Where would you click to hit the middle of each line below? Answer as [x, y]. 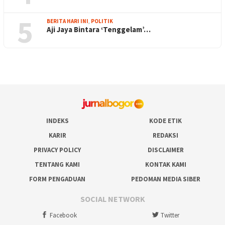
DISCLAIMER [165, 150]
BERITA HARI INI [68, 21]
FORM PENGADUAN [57, 179]
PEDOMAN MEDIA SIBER [165, 179]
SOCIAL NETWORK [113, 199]
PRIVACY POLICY [57, 150]
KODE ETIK [166, 121]
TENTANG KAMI [57, 165]
